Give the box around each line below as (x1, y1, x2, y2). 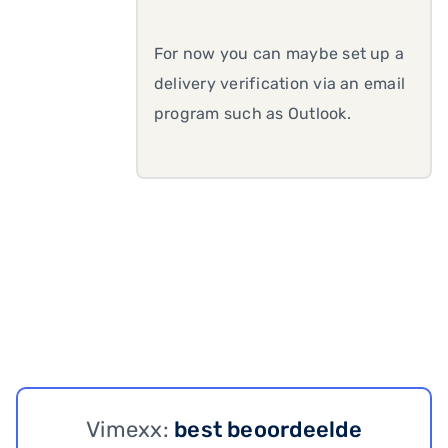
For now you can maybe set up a (154, 44, 405, 63)
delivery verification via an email (154, 74, 406, 93)
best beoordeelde (174, 416, 362, 443)
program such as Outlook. (154, 104, 351, 123)
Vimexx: (86, 416, 175, 443)
